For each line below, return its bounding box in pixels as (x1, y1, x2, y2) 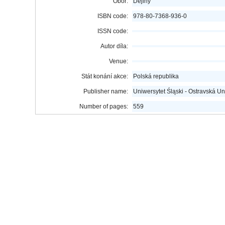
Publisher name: (83, 88, 128, 95)
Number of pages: (79, 103, 128, 110)
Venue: (109, 58, 128, 65)
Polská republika (133, 73, 179, 80)
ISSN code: (97, 28, 128, 35)
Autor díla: (100, 43, 128, 50)
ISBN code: (97, 13, 128, 20)
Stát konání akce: (81, 73, 128, 80)
